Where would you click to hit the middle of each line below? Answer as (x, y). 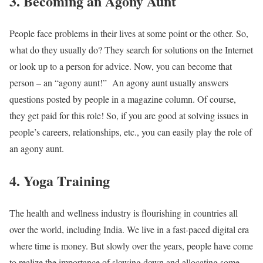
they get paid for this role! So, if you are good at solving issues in (129, 116)
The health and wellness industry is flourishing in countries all (124, 213)
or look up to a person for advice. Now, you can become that (121, 66)
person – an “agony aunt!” (60, 83)
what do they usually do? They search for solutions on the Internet (131, 50)
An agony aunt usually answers (170, 83)
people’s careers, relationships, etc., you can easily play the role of (131, 132)
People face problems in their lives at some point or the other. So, (129, 33)
